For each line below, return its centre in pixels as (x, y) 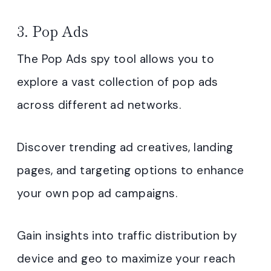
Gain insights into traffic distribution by (127, 236)
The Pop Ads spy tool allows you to (116, 59)
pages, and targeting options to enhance (131, 171)
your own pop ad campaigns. (97, 194)
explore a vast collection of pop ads (118, 82)
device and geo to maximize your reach (126, 259)
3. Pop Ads (53, 31)
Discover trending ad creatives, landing (125, 148)
